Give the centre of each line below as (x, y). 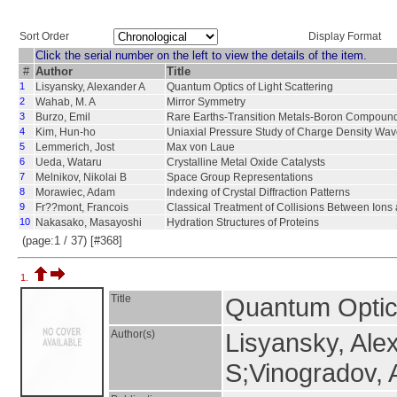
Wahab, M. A (66, 102)
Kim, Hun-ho (66, 132)
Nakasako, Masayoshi (89, 222)
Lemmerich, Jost (75, 147)
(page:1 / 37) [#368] (72, 241)
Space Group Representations (240, 177)
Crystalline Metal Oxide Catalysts (246, 162)
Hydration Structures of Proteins (243, 222)
